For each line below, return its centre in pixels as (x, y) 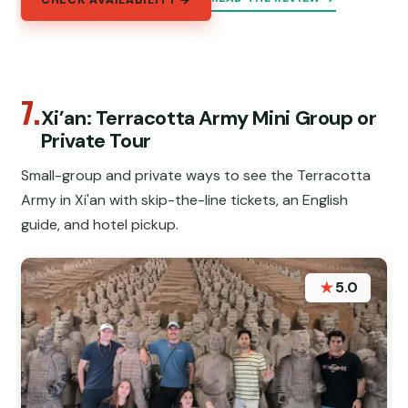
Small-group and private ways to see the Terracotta (196, 176)
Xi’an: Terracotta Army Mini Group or (209, 118)
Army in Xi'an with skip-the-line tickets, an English (185, 200)
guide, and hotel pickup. (100, 225)
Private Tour (96, 141)
